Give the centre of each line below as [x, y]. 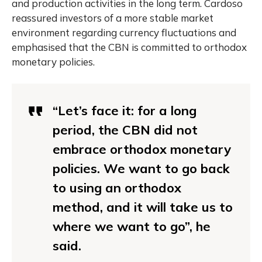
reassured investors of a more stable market [113, 18]
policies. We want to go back [141, 168]
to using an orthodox [117, 187]
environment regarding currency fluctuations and [124, 32]
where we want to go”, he [132, 226]
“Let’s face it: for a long [125, 110]
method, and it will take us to [143, 207]
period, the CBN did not [125, 130]
